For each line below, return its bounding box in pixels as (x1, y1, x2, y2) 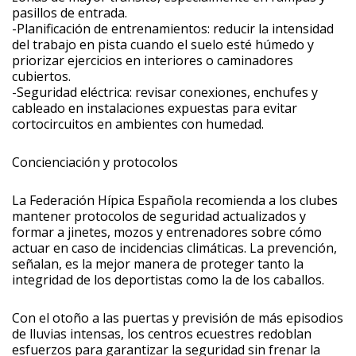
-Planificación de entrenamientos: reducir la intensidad (12, 19, 334, 37)
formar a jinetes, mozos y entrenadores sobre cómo (12, 222, 322, 241)
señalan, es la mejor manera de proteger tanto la (12, 254, 304, 273)
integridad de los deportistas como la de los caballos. (12, 270, 324, 288)
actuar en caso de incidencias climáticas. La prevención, (12, 238, 337, 257)
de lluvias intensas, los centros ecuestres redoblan (12, 324, 311, 342)
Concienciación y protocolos (12, 153, 178, 171)
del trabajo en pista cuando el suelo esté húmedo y (12, 35, 314, 53)
